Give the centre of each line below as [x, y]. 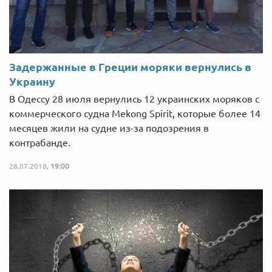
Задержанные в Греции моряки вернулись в [130, 67]
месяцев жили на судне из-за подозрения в [109, 128]
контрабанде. [40, 143]
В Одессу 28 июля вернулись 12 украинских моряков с [134, 99]
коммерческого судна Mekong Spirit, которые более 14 [135, 114]
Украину [32, 82]
